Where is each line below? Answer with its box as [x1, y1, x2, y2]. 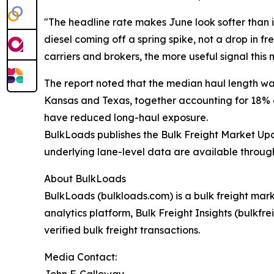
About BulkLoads [44, 172, 126, 185]
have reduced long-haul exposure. [44, 111, 208, 124]
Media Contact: [44, 250, 117, 263]
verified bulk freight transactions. [44, 223, 200, 236]
